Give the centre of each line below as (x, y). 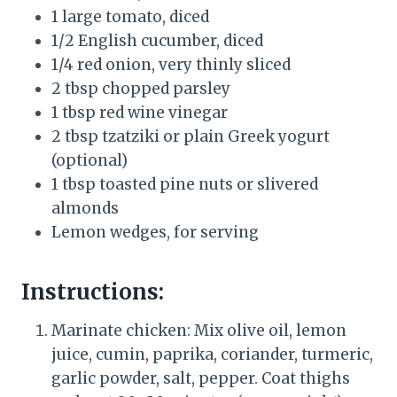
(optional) (90, 160)
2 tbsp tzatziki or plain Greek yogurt (191, 136)
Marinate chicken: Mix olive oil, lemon (199, 330)
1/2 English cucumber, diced (157, 40)
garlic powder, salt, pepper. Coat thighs (201, 378)
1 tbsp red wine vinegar (140, 112)
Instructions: (93, 292)
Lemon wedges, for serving (155, 232)
